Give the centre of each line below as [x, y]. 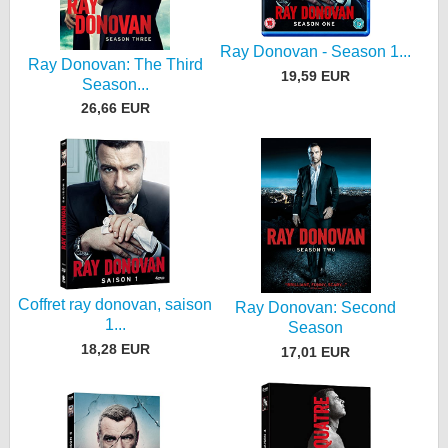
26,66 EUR [115, 108]
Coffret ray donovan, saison [115, 305]
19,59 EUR [316, 76]
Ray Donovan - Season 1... [316, 52]
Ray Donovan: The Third [115, 64]
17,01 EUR [316, 351]
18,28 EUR [115, 348]
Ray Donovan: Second [316, 308]
